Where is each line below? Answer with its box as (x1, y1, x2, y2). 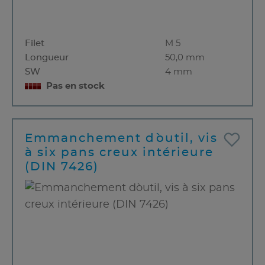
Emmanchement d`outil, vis (25, 132, 218, 145)
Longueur (25, 53, 69, 63)
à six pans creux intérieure (25, 147, 214, 159)
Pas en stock (46, 82, 105, 91)
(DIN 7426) (25, 161, 99, 173)
